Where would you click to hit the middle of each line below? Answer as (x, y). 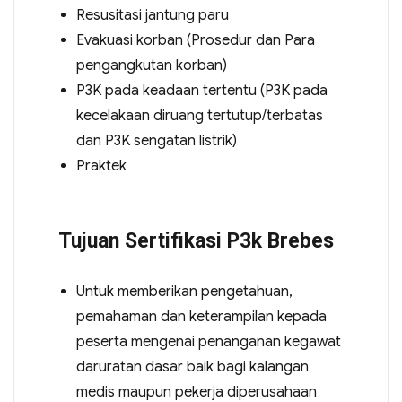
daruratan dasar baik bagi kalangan (192, 367)
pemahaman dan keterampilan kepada (201, 317)
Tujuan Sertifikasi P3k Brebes (196, 241)
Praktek (101, 166)
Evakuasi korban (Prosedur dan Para (195, 41)
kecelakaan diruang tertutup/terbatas (199, 116)
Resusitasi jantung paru (152, 16)
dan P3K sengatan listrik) (156, 141)
